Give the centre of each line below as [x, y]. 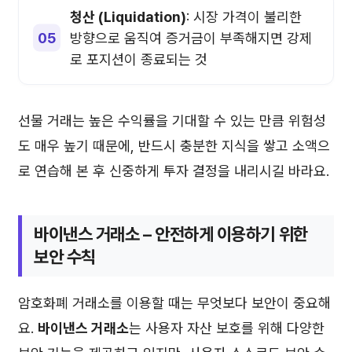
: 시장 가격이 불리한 [244, 16]
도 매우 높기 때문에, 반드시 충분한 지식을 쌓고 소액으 [174, 145]
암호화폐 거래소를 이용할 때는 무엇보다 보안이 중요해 [174, 303]
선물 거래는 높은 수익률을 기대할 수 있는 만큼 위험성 [172, 120]
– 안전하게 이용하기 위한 [224, 234]
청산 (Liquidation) [128, 16]
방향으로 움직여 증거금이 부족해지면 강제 [191, 38]
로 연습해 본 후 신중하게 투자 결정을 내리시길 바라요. [174, 170]
